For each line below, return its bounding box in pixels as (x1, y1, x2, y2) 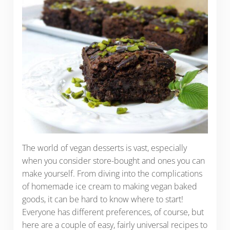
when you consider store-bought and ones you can (22, 155, 205, 167)
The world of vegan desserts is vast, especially (22, 142, 187, 154)
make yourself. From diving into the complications (22, 168, 202, 180)
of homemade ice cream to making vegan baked (22, 181, 197, 193)
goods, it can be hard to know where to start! (22, 194, 183, 205)
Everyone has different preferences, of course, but (22, 206, 204, 218)
